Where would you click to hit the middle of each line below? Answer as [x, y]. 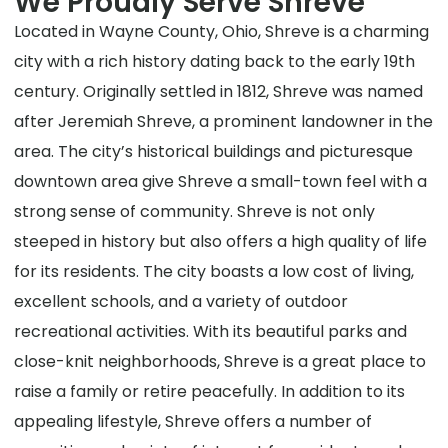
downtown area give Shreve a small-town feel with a [221, 182]
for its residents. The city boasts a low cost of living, [214, 272]
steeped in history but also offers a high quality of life [221, 242]
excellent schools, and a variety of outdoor [181, 302]
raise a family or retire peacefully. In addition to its [210, 392]
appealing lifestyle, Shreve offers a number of [193, 422]
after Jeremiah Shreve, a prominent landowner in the [224, 122]
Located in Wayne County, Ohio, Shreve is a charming [222, 32]
